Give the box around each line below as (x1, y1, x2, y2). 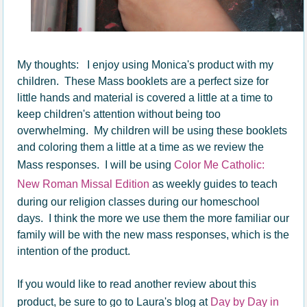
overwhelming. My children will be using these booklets (17, 124, 288, 136)
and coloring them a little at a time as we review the (17, 140, 265, 153)
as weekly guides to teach (152, 177, 278, 190)
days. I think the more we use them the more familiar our (17, 212, 290, 224)
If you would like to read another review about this (17, 278, 257, 290)
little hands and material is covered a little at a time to (17, 91, 273, 103)
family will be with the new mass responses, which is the (17, 228, 290, 241)
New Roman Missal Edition (17, 177, 153, 190)
